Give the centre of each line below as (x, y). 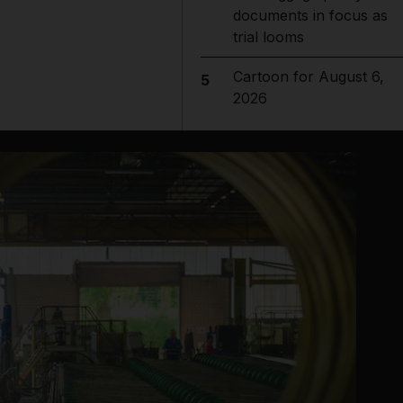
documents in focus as (310, 15)
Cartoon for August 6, (308, 76)
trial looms (268, 37)
